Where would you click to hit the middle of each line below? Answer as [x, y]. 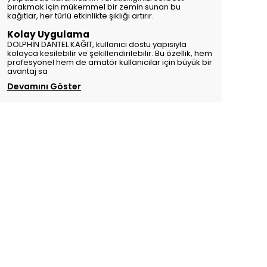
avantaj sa [27, 71]
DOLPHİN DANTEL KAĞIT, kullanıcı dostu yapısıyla [97, 44]
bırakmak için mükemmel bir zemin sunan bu [94, 7]
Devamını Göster [44, 86]
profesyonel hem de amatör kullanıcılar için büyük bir [110, 62]
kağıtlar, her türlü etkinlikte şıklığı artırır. [80, 16]
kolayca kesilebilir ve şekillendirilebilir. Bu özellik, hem [110, 53]
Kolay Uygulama [48, 34]
